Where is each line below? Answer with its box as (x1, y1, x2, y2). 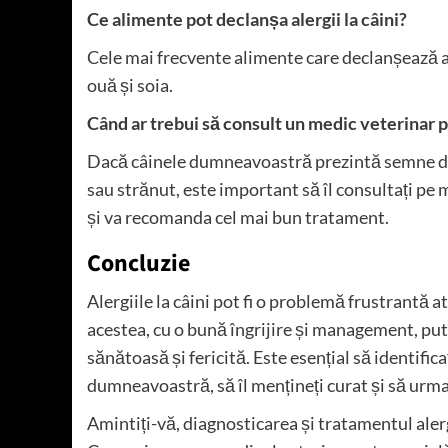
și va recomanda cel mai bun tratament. (87, 206, 389, 229)
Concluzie (87, 246, 190, 282)
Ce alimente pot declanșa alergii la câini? (87, 8, 407, 31)
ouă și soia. (87, 74, 173, 97)
